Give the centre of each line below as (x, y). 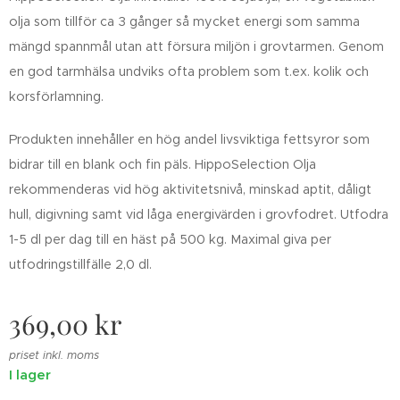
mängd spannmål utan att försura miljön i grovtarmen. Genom (196, 46)
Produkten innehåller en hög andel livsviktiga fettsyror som (189, 139)
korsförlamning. (56, 96)
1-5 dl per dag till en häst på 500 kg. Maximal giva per (170, 239)
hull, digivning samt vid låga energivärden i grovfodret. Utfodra (199, 214)
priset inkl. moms (54, 354)
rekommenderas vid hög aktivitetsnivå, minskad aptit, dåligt (190, 189)
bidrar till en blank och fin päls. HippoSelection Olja (162, 164)
